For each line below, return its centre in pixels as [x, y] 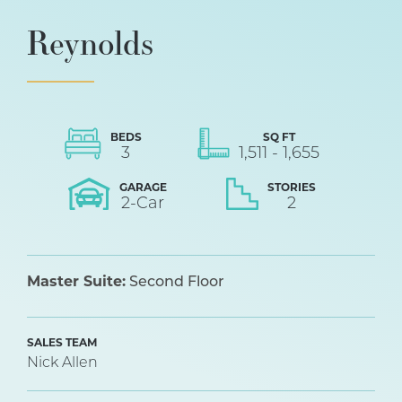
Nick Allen [62, 363]
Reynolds [90, 42]
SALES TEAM [62, 343]
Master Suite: [76, 282]
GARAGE [143, 189]
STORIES [291, 189]
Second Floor [177, 282]
